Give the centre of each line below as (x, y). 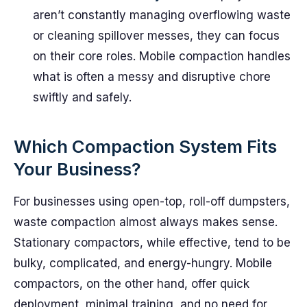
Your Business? (77, 169)
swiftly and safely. (82, 97)
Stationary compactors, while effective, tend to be (152, 243)
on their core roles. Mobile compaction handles (162, 56)
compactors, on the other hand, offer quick (132, 284)
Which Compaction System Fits (145, 146)
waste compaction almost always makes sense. (146, 222)
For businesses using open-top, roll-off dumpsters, (152, 201)
